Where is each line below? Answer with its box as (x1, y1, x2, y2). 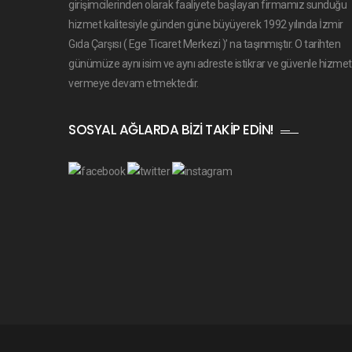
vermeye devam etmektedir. (68, 77, 199, 90)
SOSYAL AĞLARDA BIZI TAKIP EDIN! (68, 120, 273, 139)
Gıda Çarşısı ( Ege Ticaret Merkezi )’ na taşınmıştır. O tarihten (68, 38, 340, 50)
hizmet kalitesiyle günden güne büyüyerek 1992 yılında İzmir (68, 18, 343, 31)
